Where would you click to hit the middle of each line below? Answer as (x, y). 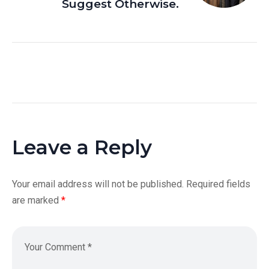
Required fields (218, 184)
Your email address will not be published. (98, 184)
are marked (37, 201)
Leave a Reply (82, 147)
